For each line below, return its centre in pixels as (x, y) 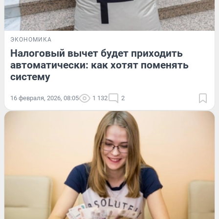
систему (30, 77)
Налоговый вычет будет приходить (97, 53)
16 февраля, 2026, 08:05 (44, 98)
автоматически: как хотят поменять (99, 65)
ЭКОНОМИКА (31, 39)
